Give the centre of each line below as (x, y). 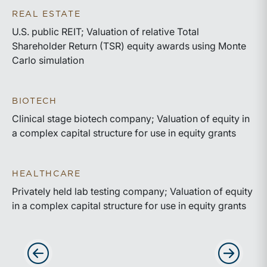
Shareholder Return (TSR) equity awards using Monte (129, 46)
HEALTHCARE (46, 174)
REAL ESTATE (46, 14)
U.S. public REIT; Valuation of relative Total (105, 32)
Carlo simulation (48, 60)
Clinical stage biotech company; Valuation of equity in (131, 119)
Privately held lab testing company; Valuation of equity (132, 191)
